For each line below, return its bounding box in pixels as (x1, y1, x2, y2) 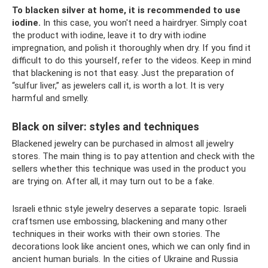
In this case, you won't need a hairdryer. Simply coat (41, 17, 247, 28)
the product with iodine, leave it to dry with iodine (12, 29, 206, 41)
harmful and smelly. (12, 92, 89, 103)
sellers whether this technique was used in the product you (12, 163, 246, 174)
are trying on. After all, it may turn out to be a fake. (12, 175, 214, 187)
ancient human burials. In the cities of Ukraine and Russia (12, 253, 238, 264)
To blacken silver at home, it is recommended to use (12, 4, 240, 16)
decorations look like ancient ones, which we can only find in (12, 240, 250, 252)
